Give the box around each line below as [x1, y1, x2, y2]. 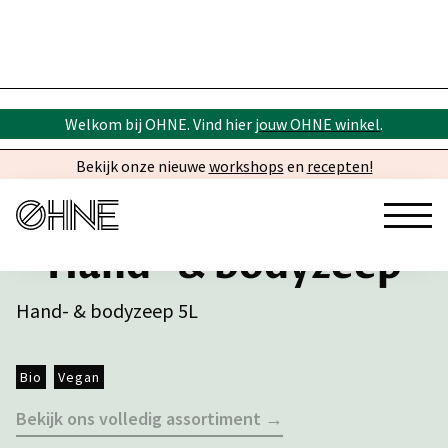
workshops [208, 156, 284, 176]
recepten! [306, 156, 373, 176]
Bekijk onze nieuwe [75, 156, 209, 176]
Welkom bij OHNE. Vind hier [65, 114, 255, 134]
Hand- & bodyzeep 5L [16, 298, 198, 323]
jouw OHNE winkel [255, 114, 380, 134]
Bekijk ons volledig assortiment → [16, 407, 283, 430]
